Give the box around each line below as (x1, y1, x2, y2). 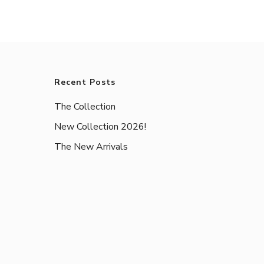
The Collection (54, 100, 115, 113)
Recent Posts (54, 76, 115, 88)
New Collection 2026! (54, 120, 146, 133)
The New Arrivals (54, 140, 128, 153)
